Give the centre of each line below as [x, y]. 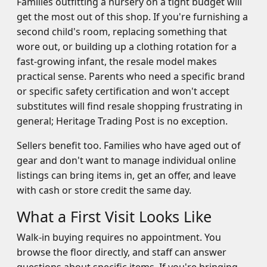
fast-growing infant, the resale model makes [117, 61]
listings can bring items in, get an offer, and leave [126, 175]
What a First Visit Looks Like [114, 216]
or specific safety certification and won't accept [123, 91]
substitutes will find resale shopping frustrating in [130, 106]
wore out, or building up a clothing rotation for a [127, 46]
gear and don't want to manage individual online [126, 160]
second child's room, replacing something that [122, 32]
